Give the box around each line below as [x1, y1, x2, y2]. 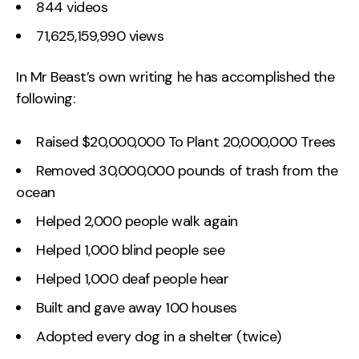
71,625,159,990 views [36, 26, 164, 46]
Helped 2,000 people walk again [36, 211, 238, 231]
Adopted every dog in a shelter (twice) [36, 326, 281, 346]
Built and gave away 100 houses [36, 297, 237, 317]
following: [16, 88, 75, 108]
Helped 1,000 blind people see [36, 240, 225, 260]
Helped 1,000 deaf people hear [36, 268, 229, 288]
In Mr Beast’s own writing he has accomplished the [16, 67, 335, 87]
